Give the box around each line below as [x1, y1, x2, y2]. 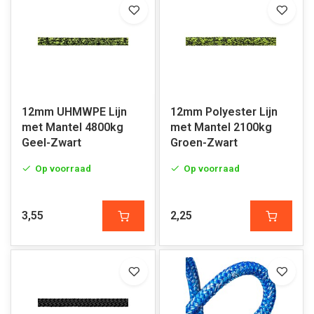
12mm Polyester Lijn [170, 105, 278, 118]
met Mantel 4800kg [22, 121, 123, 134]
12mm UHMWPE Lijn [22, 105, 127, 118]
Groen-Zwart [170, 136, 238, 149]
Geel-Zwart [22, 136, 81, 149]
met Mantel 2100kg [170, 121, 272, 134]
